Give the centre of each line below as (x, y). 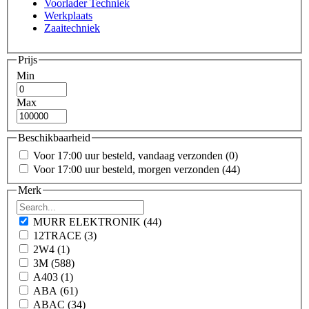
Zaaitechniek (72, 28)
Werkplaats (68, 15)
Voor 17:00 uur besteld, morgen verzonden (128, 169)
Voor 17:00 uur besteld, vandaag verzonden (129, 155)
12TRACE (59, 236)
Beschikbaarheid (54, 138)
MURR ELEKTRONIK (88, 222)
